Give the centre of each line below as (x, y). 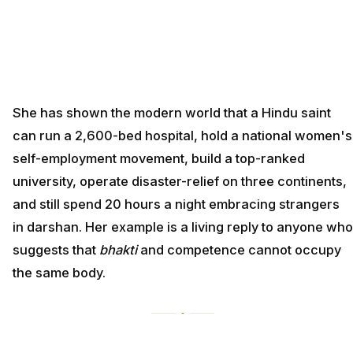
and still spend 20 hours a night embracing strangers (176, 204)
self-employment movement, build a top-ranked (159, 159)
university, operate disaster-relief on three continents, (180, 182)
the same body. (59, 273)
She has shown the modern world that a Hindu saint (172, 113)
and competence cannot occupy (239, 250)
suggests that (56, 250)
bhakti (118, 250)
